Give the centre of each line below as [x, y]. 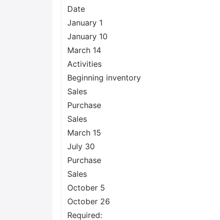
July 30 [81, 146]
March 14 [84, 50]
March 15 [84, 133]
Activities [84, 64]
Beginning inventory [104, 78]
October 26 [89, 201]
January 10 [87, 36]
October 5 [86, 188]
